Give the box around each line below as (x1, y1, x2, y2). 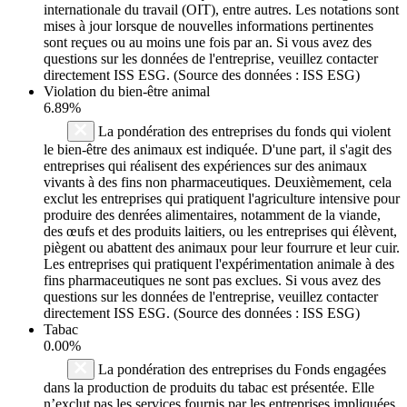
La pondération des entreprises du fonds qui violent (94, 123, 391, 139)
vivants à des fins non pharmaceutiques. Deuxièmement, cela (44, 174, 392, 190)
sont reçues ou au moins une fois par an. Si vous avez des (44, 34, 372, 50)
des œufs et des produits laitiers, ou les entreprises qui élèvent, (44, 223, 397, 239)
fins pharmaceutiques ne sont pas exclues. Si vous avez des (44, 272, 381, 288)
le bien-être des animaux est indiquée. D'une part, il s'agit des (44, 141, 392, 157)
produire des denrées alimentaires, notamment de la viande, (44, 206, 381, 223)
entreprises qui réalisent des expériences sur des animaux (44, 157, 367, 174)
